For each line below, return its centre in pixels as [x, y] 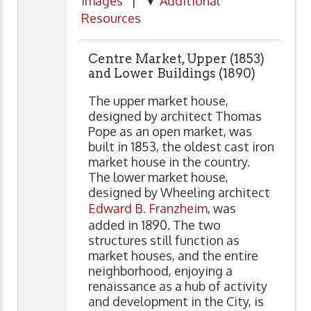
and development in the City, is [176, 301]
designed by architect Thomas [175, 116]
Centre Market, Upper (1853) [176, 58]
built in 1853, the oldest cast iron [181, 146]
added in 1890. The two [154, 225]
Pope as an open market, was [170, 131]
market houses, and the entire [173, 255]
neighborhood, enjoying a [160, 270]
